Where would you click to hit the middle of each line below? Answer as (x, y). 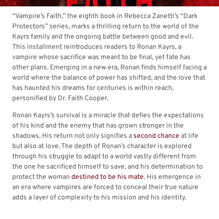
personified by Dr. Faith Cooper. (60, 99)
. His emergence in (172, 177)
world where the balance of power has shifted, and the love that (109, 78)
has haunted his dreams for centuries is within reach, (93, 88)
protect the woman (42, 177)
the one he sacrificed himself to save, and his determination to (108, 167)
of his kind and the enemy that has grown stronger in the (98, 126)
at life (189, 136)
